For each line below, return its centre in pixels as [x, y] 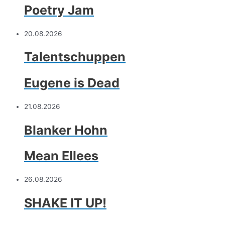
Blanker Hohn [66, 130]
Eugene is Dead [72, 83]
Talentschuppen [75, 57]
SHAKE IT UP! [65, 203]
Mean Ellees [61, 156]
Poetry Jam [59, 10]
